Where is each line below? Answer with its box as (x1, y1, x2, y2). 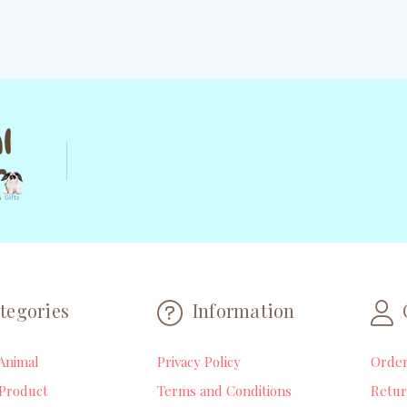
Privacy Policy (157, 352, 242, 371)
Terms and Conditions (157, 381, 293, 400)
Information (187, 297, 295, 323)
